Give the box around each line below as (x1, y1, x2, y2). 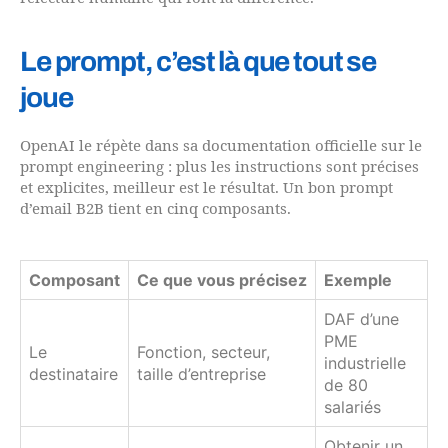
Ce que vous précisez (137, 269, 307, 290)
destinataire (29, 363, 118, 384)
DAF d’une (324, 308, 399, 329)
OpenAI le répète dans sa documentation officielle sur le (20, 136, 422, 156)
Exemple (324, 269, 392, 290)
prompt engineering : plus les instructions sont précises (20, 157, 419, 177)
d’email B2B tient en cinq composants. (20, 199, 291, 219)
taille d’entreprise (137, 363, 266, 384)
